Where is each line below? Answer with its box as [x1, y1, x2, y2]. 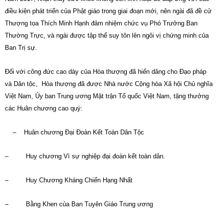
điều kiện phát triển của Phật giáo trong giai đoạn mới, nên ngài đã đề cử [5, 7, 212, 15]
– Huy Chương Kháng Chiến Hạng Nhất [5, 176, 132, 184]
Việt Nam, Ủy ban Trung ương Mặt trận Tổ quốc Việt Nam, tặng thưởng [5, 92, 209, 100]
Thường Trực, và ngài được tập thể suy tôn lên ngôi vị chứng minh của [5, 32, 209, 39]
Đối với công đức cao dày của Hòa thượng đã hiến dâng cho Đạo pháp [5, 68, 206, 75]
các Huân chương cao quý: [5, 105, 83, 112]
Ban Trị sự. [5, 44, 37, 51]
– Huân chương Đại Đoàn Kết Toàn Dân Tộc [5, 129, 144, 136]
